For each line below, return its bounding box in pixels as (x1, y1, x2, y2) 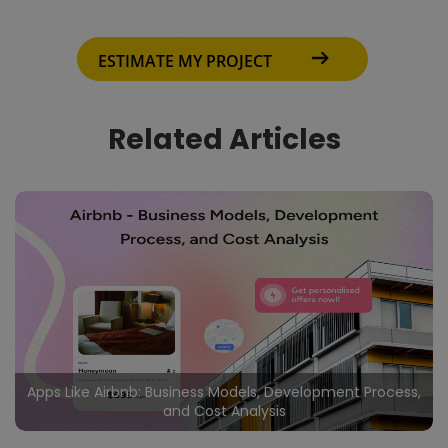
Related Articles (107, 120, 341, 160)
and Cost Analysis (162, 401, 286, 422)
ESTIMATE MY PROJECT (98, 50, 272, 73)
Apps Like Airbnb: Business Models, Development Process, (27, 382, 421, 403)
